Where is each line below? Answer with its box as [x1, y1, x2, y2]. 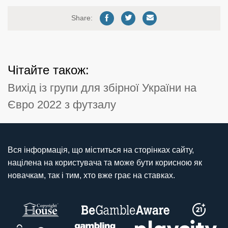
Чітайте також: [8, 63, 89, 77]
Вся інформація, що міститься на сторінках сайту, [8, 145, 194, 154]
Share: [71, 14, 93, 22]
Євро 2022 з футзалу [8, 98, 116, 111]
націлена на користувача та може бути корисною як [8, 158, 202, 167]
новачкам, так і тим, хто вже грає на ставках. [8, 170, 175, 180]
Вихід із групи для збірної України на [8, 81, 196, 94]
